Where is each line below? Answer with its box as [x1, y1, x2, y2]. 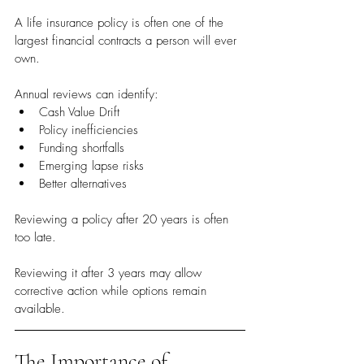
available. [15, 301, 65, 318]
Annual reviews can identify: [15, 86, 158, 103]
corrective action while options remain [15, 283, 210, 300]
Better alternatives [39, 175, 127, 193]
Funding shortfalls [39, 140, 124, 157]
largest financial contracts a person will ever [15, 32, 240, 50]
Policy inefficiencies [39, 122, 138, 139]
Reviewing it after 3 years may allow [15, 265, 206, 282]
